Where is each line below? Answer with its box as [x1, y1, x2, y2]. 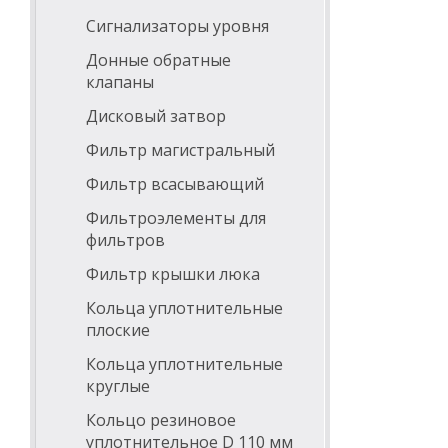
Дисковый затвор [86, 105, 226, 127]
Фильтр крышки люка [86, 263, 260, 285]
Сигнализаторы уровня [86, 15, 269, 37]
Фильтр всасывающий [86, 173, 264, 195]
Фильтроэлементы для [86, 207, 266, 229]
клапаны [86, 71, 154, 93]
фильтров [86, 229, 165, 251]
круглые [86, 375, 150, 397]
